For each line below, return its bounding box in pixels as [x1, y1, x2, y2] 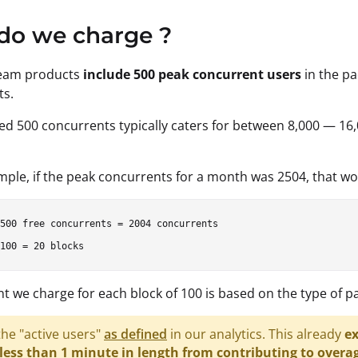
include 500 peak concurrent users [83, 65, 301, 83]
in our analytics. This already [167, 324, 344, 343]
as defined [104, 324, 167, 343]
